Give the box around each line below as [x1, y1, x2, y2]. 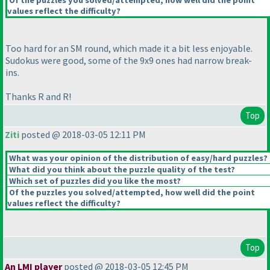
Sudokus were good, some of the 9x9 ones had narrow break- [5, 54, 252, 67]
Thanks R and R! [5, 90, 71, 103]
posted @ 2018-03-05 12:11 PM [19, 128, 146, 141]
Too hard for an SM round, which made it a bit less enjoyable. [5, 42, 253, 55]
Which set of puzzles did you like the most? [7, 175, 181, 187]
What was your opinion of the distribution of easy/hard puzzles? [7, 152, 268, 164]
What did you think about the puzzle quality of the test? [7, 164, 235, 175]
